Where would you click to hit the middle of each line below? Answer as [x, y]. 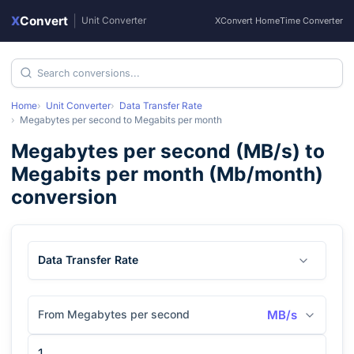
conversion [64, 197]
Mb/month [266, 174]
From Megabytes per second [114, 314]
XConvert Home [247, 21]
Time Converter [311, 21]
